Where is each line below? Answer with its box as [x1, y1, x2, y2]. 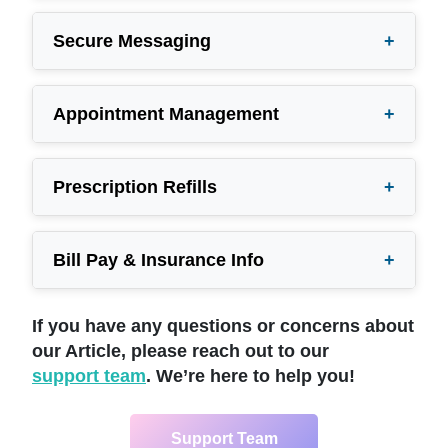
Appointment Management [53, 103, 279, 124]
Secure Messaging [53, 30, 211, 51]
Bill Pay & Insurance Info [53, 249, 264, 270]
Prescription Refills [53, 176, 217, 197]
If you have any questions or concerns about [32, 315, 414, 336]
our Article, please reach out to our [32, 340, 334, 361]
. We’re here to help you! [146, 365, 355, 386]
